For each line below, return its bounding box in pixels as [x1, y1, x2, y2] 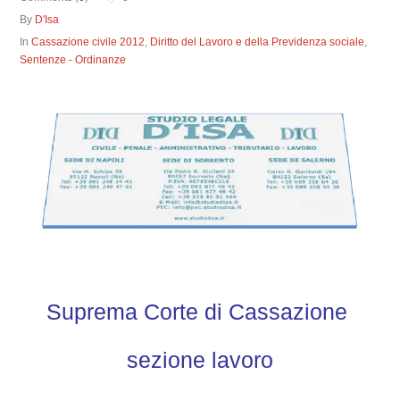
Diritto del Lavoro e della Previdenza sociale [150, 36, 365, 48]
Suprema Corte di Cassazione [46, 298, 354, 324]
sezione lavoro [127, 346, 273, 372]
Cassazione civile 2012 [31, 36, 146, 48]
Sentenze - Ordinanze [20, 54, 127, 66]
